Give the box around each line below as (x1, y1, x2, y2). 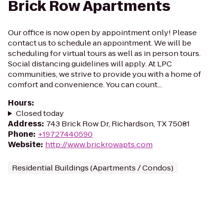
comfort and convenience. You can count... (8, 79, 162, 90)
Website (8, 139, 41, 150)
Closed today (15, 108, 64, 118)
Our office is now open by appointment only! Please (8, 27, 197, 38)
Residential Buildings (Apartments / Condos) (12, 163, 173, 173)
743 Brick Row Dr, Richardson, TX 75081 (46, 118, 190, 129)
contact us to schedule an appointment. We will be (8, 38, 191, 48)
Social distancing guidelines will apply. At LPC (8, 58, 172, 69)
